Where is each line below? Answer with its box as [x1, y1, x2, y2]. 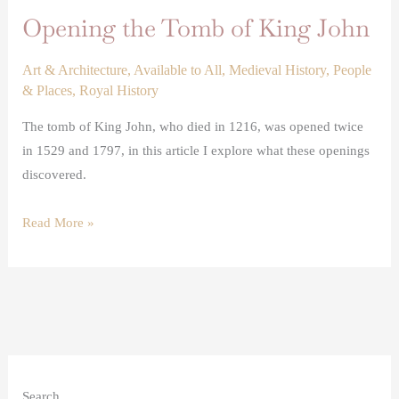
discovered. [22, 167, 87, 183]
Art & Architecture [22, 61, 128, 79]
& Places [22, 82, 73, 100]
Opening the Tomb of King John [22, 12, 370, 44]
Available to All [134, 61, 223, 79]
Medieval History [229, 61, 327, 79]
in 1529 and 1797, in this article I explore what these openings [22, 143, 370, 159]
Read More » [22, 216, 95, 231]
